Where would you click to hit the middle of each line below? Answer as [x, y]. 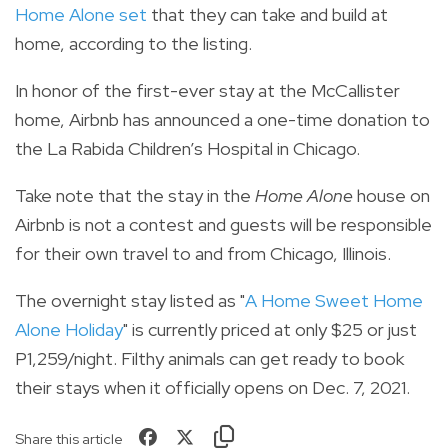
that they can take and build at [267, 14]
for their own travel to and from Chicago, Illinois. [203, 253]
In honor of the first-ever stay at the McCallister [207, 90]
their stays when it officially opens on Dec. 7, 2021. [212, 387]
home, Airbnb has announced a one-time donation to [222, 119]
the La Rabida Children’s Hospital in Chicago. [187, 148]
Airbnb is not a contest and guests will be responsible [223, 224]
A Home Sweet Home [334, 300]
